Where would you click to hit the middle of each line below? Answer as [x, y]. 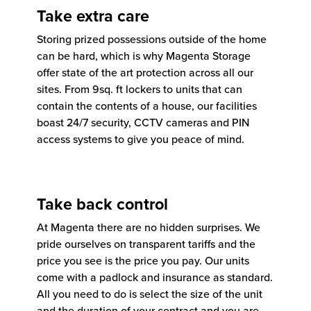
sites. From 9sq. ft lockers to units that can [140, 89]
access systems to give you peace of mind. [141, 138]
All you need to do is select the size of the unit [150, 293]
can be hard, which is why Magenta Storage [144, 55]
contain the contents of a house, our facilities [147, 105]
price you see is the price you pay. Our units [143, 260]
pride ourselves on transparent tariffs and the [146, 243]
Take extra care [93, 16]
